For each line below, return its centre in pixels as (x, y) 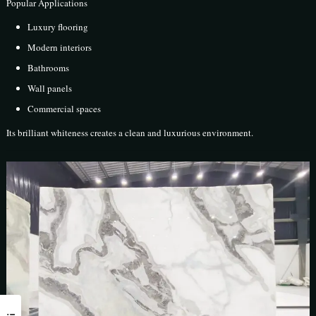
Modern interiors (60, 48)
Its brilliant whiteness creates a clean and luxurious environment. (130, 133)
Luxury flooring (58, 27)
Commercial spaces (65, 109)
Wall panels (50, 89)
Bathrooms (49, 68)
